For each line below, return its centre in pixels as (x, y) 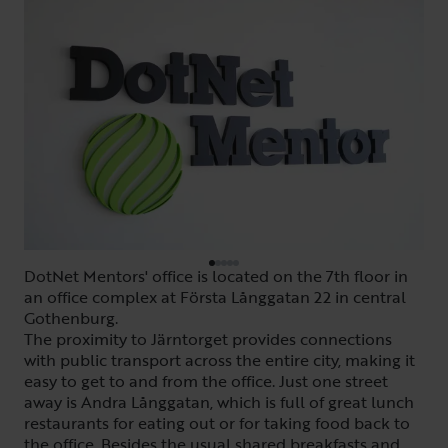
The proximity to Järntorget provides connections (208, 339)
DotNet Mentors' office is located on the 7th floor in (216, 276)
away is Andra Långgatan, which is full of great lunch (219, 402)
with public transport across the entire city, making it (219, 360)
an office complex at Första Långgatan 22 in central (215, 297)
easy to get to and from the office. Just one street (206, 381)
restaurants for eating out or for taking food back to (217, 423)
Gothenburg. (71, 318)
